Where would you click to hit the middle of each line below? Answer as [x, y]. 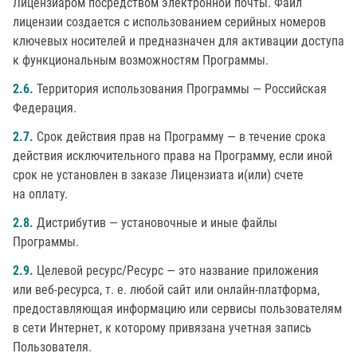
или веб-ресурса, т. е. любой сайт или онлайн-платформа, [166, 290]
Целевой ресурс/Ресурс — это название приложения [176, 271]
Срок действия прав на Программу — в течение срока [180, 137]
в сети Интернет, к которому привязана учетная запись [162, 328]
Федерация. [45, 108]
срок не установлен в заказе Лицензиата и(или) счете [158, 175]
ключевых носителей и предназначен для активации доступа [178, 41]
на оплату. [40, 194]
